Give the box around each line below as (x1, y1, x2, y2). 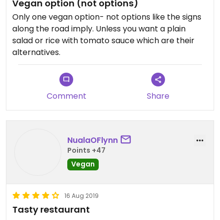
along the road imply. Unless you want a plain (12, 23, 186, 34)
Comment (46, 90, 86, 102)
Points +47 (67, 145, 106, 155)
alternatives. (12, 47, 60, 58)
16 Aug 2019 (64, 192, 99, 200)
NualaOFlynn (67, 134, 118, 146)
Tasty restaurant (12, 203, 90, 216)
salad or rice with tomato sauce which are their (12, 35, 194, 46)
